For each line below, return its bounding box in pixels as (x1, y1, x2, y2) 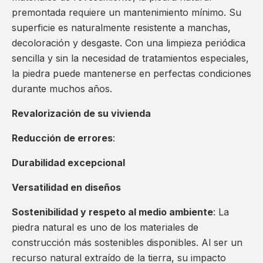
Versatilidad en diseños (12, 181, 121, 194)
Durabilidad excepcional (12, 157, 125, 169)
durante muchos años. (12, 83, 112, 95)
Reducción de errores (12, 132, 113, 144)
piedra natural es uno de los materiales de (12, 221, 198, 234)
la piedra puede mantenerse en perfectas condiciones (12, 68, 251, 80)
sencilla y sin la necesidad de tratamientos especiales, (12, 52, 249, 65)
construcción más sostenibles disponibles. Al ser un (12, 237, 242, 249)
